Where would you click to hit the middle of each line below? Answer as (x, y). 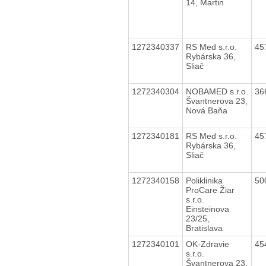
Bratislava (204, 228)
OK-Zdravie (207, 244)
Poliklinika (204, 180)
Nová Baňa (206, 110)
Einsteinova (207, 209)
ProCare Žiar (210, 190)
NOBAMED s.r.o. (217, 91)
